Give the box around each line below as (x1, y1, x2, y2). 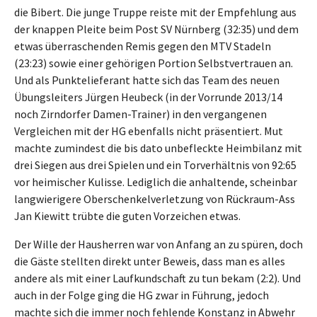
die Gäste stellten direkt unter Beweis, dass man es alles (14, 253, 285, 268)
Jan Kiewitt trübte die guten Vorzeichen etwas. (14, 208, 241, 223)
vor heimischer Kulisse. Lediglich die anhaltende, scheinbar (14, 174, 297, 189)
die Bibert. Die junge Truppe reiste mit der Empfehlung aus (14, 4, 296, 19)
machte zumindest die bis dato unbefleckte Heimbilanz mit (14, 140, 302, 155)
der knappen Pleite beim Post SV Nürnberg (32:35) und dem (14, 21, 299, 36)
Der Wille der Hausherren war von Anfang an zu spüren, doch (14, 236, 303, 251)
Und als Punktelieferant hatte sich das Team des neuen (14, 72, 279, 87)
